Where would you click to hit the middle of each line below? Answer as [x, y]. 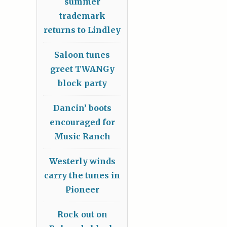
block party [82, 83]
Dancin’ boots [82, 108]
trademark [82, 16]
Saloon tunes [82, 55]
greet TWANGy [82, 69]
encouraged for [82, 122]
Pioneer [82, 190]
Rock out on [82, 215]
